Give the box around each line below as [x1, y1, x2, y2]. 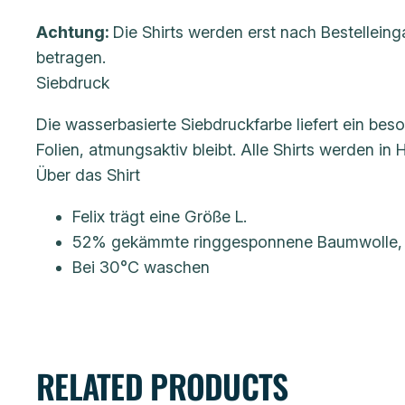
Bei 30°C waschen [72, 258, 210, 278]
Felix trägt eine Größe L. [72, 207, 247, 227]
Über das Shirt [36, 165, 140, 185]
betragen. [36, 48, 106, 68]
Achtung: [36, 23, 113, 42]
